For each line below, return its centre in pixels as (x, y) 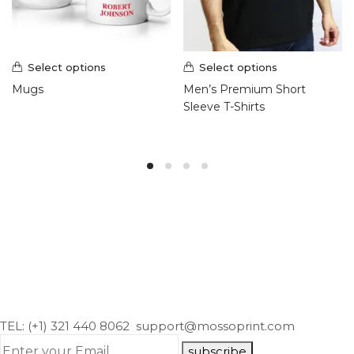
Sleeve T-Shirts (224, 106)
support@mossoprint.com (214, 326)
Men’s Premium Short (245, 89)
